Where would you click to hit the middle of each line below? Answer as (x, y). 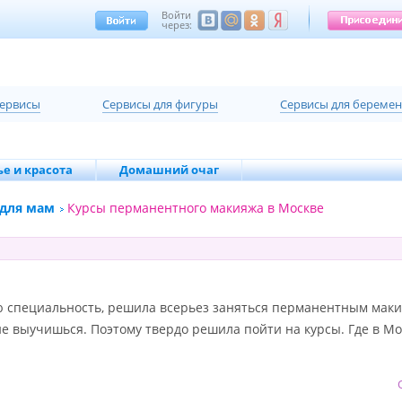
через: (176, 25)
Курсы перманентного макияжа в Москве (196, 208)
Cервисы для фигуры (160, 104)
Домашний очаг (169, 170)
